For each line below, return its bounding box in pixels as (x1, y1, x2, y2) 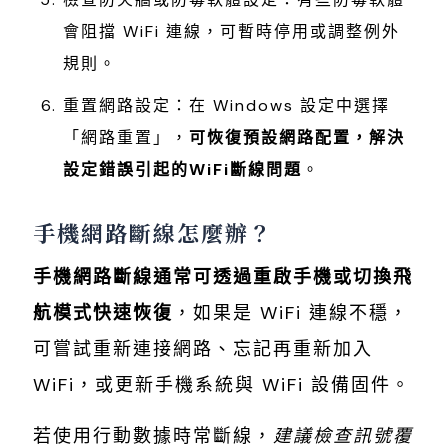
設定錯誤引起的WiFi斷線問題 (63, 159, 302, 181)
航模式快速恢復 (33, 301, 173, 326)
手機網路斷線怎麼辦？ (33, 217, 273, 249)
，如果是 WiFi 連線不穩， (173, 301, 409, 326)
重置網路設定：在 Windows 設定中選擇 (63, 95, 390, 117)
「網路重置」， (63, 127, 189, 149)
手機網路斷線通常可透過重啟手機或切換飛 (33, 265, 413, 290)
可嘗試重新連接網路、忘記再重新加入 (33, 337, 373, 362)
